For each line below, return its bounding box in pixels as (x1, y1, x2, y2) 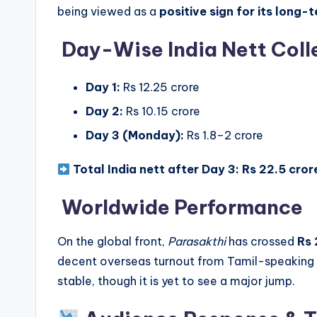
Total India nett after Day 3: (73, 162, 240, 177)
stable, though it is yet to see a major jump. (57, 274, 295, 289)
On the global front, (57, 234, 168, 249)
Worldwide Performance (57, 195, 303, 220)
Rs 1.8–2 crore (184, 128, 263, 143)
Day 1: (86, 79, 120, 94)
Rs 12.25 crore (120, 79, 200, 94)
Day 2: (86, 103, 123, 118)
